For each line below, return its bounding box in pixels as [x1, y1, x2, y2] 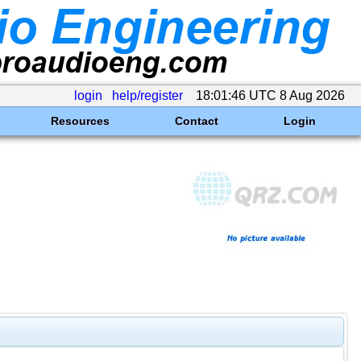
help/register [112, 89, 183, 102]
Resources [50, 114, 110, 127]
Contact [174, 114, 218, 127]
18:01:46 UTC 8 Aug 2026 [193, 89, 348, 102]
